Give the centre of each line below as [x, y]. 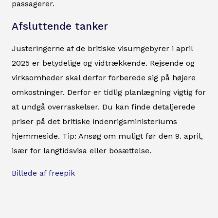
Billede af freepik [43, 173]
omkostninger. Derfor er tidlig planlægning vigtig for [109, 92]
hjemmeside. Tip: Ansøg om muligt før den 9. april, [107, 136]
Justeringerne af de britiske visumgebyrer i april [102, 49]
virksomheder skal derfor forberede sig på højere [104, 78]
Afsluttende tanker [60, 27]
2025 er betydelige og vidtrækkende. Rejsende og [103, 63]
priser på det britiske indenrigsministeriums [94, 122]
